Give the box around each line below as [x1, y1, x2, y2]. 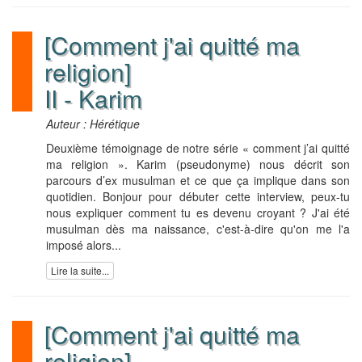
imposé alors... [46, 236, 121, 253]
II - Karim [44, 80, 142, 116]
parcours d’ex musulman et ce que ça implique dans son [46, 171, 350, 188]
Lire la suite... [51, 263, 109, 277]
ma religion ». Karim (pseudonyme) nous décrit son [46, 155, 350, 172]
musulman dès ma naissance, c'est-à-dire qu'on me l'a [46, 220, 350, 237]
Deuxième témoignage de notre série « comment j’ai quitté [46, 139, 350, 156]
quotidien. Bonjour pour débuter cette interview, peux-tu [46, 187, 350, 204]
